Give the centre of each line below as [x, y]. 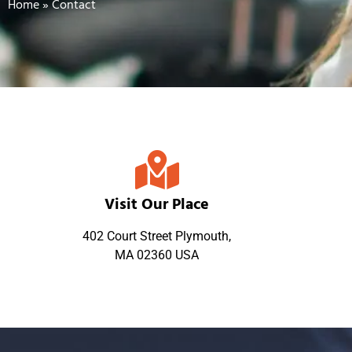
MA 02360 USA [157, 255]
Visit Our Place [157, 205]
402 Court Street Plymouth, [157, 236]
